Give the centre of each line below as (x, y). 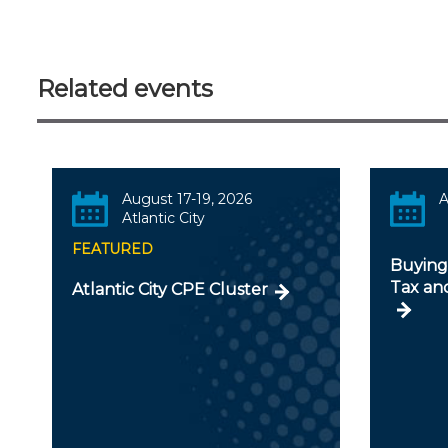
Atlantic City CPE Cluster (170, 289)
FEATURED (112, 249)
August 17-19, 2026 (186, 199)
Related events (125, 88)
